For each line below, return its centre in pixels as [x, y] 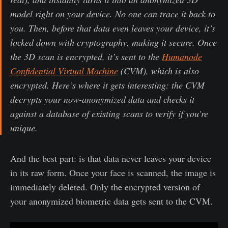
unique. [24, 127]
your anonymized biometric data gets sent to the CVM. [111, 201]
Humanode [182, 56]
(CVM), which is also [159, 70]
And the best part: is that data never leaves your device [111, 158]
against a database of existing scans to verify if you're [109, 113]
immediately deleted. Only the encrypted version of [105, 187]
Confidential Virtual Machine [64, 70]
